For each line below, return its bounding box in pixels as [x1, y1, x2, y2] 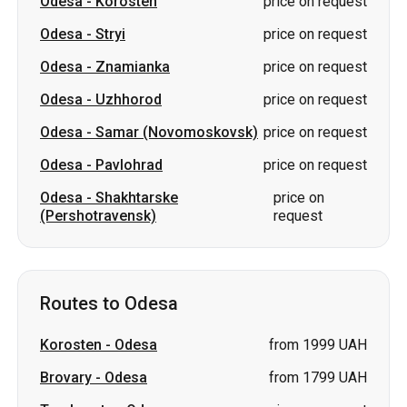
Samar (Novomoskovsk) [95, 124, 258, 141]
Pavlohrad [95, 156, 163, 174]
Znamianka [95, 58, 170, 75]
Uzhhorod [95, 91, 162, 108]
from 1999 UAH [269, 336, 367, 353]
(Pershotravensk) [40, 207, 156, 224]
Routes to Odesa [40, 293, 178, 314]
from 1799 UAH [269, 369, 367, 386]
